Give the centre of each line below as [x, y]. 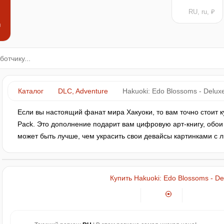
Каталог [31, 91]
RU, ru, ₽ [202, 11]
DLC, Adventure [83, 91]
